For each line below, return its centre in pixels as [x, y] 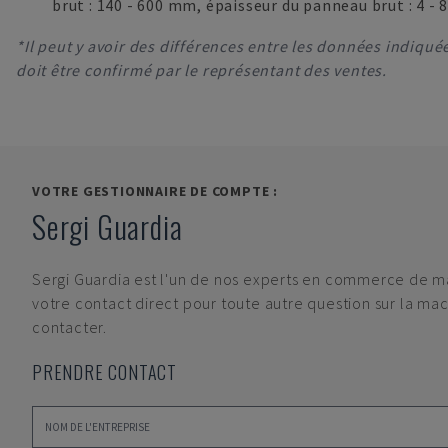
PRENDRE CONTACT [104, 372]
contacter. [70, 327]
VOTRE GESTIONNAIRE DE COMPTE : [155, 191]
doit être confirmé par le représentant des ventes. [201, 70]
